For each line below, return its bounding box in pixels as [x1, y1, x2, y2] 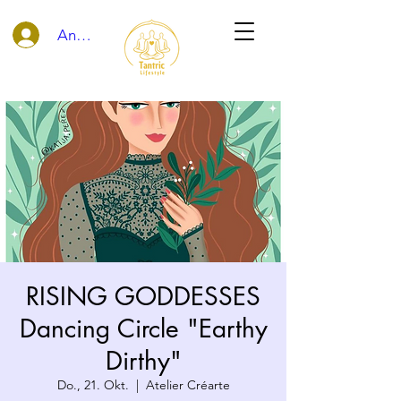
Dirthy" [105, 345, 182, 377]
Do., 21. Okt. [56, 377, 129, 393]
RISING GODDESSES [26, 280, 260, 312]
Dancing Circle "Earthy [19, 312, 268, 345]
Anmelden [56, 25, 125, 44]
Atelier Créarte [145, 377, 230, 393]
